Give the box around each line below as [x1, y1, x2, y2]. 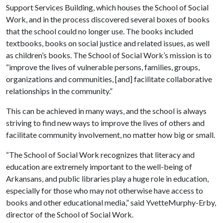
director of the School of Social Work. [6, 210, 133, 219]
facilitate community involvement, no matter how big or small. [6, 130, 215, 139]
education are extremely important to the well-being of [6, 162, 192, 171]
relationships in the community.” [6, 86, 112, 96]
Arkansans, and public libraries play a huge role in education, [6, 174, 209, 183]
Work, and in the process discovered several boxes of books [6, 14, 210, 24]
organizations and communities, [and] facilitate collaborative [6, 74, 212, 84]
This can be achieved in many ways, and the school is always [6, 106, 207, 115]
